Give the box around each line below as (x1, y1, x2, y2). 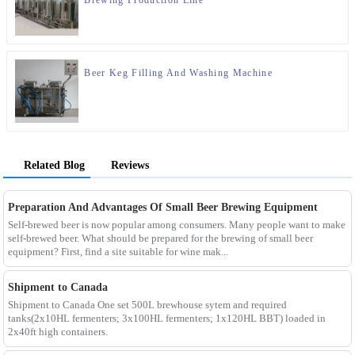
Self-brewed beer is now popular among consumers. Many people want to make (7, 218, 345, 231)
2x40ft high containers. (7, 326, 108, 338)
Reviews (111, 158, 150, 171)
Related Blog (24, 158, 86, 171)
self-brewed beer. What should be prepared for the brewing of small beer (7, 231, 313, 244)
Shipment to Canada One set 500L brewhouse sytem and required (7, 299, 287, 311)
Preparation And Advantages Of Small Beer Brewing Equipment (7, 200, 318, 213)
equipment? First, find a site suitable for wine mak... (7, 245, 228, 258)
